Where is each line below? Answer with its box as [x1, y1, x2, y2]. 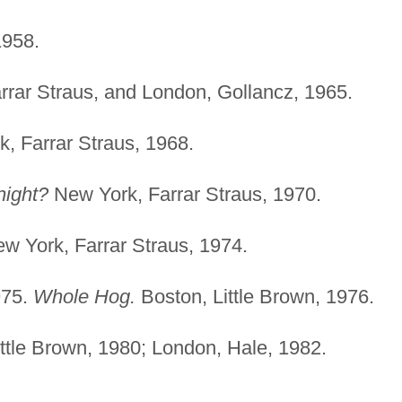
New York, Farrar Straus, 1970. [48, 182, 321, 205]
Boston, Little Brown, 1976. [135, 284, 374, 308]
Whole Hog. [32, 284, 135, 308]
